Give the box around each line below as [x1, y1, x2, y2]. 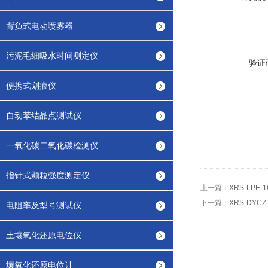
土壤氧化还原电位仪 [6, 230, 81, 240]
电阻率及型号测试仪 [6, 200, 81, 210]
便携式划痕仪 [6, 81, 56, 90]
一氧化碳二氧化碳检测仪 [6, 141, 98, 150]
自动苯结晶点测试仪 [6, 111, 81, 120]
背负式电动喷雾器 [6, 21, 73, 31]
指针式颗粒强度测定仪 [6, 170, 90, 180]
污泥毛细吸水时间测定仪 [6, 51, 98, 60]
